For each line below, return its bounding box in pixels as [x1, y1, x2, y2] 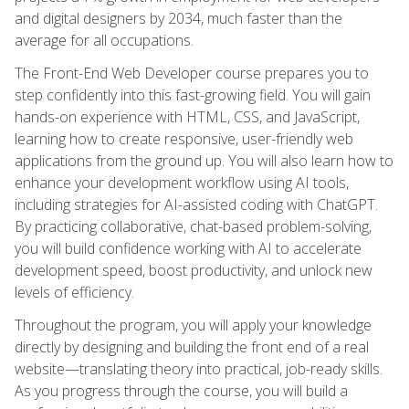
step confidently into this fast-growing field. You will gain [15, 84, 371, 105]
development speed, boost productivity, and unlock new [15, 259, 372, 280]
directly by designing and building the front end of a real [15, 336, 369, 357]
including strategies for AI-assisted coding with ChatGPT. [15, 194, 378, 215]
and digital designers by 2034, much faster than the [15, 7, 342, 28]
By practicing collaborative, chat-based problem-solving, [15, 215, 372, 236]
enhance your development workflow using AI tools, [15, 172, 349, 193]
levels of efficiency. [15, 281, 134, 302]
